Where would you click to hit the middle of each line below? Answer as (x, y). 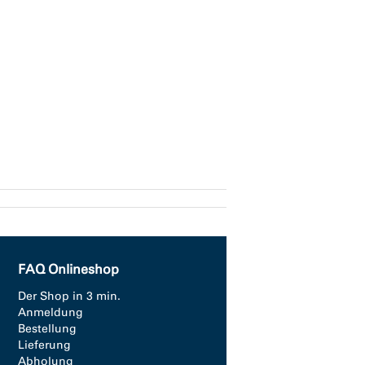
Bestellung (47, 329)
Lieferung (44, 345)
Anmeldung (51, 312)
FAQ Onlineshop (68, 269)
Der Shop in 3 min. (69, 296)
